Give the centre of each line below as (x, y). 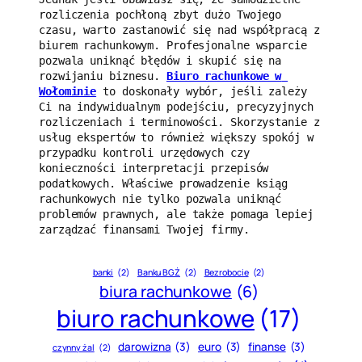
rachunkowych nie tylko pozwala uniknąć (160, 198)
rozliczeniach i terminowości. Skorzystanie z (179, 122)
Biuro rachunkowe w (224, 76)
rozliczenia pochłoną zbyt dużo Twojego (160, 14)
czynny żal (73, 348)
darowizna (145, 347)
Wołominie (68, 91)
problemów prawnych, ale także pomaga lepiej (176, 214)
